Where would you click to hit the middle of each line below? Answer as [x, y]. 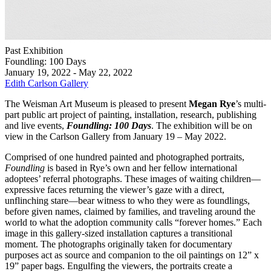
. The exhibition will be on [202, 126]
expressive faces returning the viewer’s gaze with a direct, [115, 190]
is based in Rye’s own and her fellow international [141, 168]
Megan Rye [212, 104]
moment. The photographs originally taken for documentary [119, 244]
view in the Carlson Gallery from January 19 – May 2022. [116, 136]
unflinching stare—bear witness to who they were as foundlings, [127, 201]
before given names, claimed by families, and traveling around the [130, 211]
